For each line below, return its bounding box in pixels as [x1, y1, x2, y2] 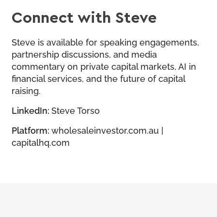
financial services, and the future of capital [12, 72, 185, 84]
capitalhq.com [12, 136, 70, 148]
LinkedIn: [12, 104, 51, 116]
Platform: [12, 124, 51, 136]
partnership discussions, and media [12, 47, 157, 60]
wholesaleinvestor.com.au [51, 124, 159, 136]
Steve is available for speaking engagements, [12, 35, 199, 47]
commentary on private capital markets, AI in [12, 60, 196, 72]
